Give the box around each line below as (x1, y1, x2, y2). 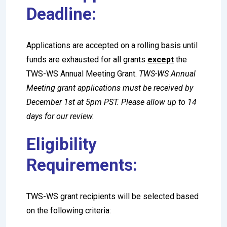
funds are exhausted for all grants (26, 54, 147, 64)
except (147, 54, 174, 64)
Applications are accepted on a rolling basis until (26, 40, 198, 50)
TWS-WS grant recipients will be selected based (26, 191, 199, 201)
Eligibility (26, 134, 97, 154)
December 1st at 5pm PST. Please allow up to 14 (26, 97, 197, 107)
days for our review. (26, 111, 96, 121)
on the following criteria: (26, 205, 111, 215)
